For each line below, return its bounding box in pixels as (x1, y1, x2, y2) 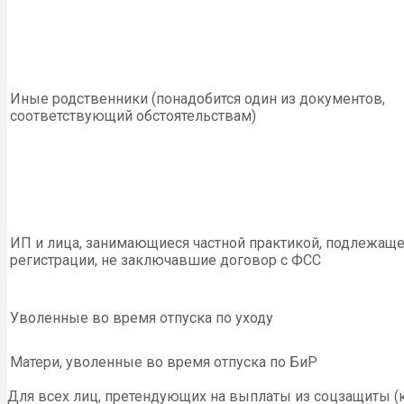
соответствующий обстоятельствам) (10, 107, 256, 125)
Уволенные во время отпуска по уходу (10, 309, 273, 327)
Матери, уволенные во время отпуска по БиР (10, 353, 317, 372)
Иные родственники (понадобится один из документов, (10, 90, 385, 108)
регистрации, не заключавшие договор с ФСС (10, 252, 321, 270)
